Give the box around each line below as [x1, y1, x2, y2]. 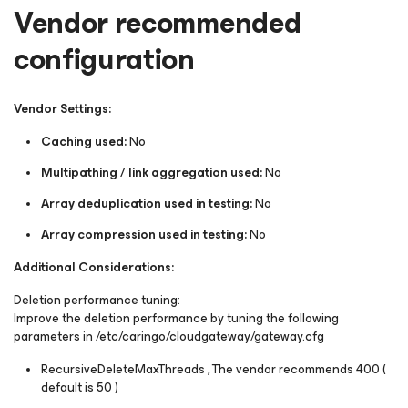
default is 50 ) [41, 377, 118, 398]
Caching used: [41, 131, 127, 152]
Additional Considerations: [14, 257, 174, 278]
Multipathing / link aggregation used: [41, 162, 265, 183]
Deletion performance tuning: [14, 290, 180, 311]
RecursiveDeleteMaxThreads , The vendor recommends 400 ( [41, 359, 386, 380]
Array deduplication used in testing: [41, 193, 252, 214]
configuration [14, 36, 195, 84]
